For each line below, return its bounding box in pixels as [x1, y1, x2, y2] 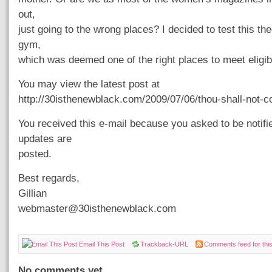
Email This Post [79, 240, 124, 248]
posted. [18, 148, 52, 160]
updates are [18, 132, 72, 144]
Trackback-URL [140, 240, 188, 248]
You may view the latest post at [18, 78, 160, 90]
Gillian [18, 187, 47, 199]
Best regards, [18, 172, 80, 184]
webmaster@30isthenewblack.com [18, 202, 176, 214]
